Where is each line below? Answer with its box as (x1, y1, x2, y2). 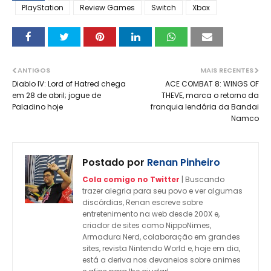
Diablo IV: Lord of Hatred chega (12, 79, 126, 89)
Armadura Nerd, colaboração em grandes (82, 232, 240, 242)
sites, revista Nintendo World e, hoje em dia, (82, 243, 240, 253)
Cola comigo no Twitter (82, 174, 180, 184)
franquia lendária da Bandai (151, 102, 259, 112)
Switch (151, 2, 176, 13)
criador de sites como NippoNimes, (82, 220, 211, 230)
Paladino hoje (12, 102, 63, 112)
